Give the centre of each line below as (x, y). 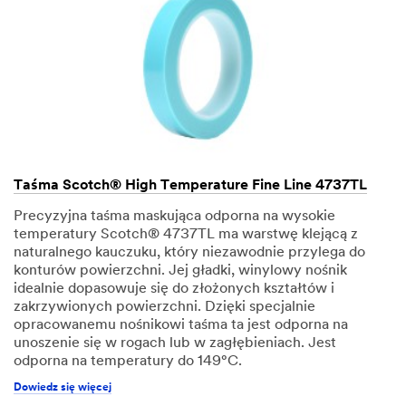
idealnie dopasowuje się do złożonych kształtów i (174, 289)
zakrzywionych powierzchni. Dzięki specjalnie (164, 307)
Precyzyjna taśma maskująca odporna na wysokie (174, 216)
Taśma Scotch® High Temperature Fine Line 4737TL (190, 185)
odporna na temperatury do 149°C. (128, 361)
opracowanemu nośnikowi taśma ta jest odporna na (181, 325)
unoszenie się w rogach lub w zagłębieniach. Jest (175, 343)
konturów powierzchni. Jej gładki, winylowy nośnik (180, 271)
